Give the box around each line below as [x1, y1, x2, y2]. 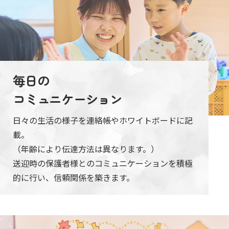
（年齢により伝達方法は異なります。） [13, 143, 159, 155]
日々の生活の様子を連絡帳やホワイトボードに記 [13, 114, 193, 127]
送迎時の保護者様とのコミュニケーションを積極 [13, 157, 193, 170]
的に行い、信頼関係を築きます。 [13, 171, 134, 184]
